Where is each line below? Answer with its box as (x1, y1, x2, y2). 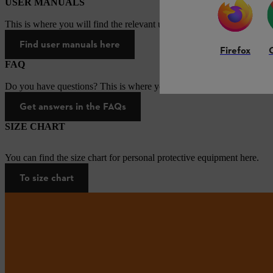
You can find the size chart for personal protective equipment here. (5, 152, 259, 163)
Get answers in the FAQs (19, 100, 126, 112)
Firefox (220, 44, 250, 58)
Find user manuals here (19, 38, 120, 50)
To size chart (19, 171, 74, 183)
